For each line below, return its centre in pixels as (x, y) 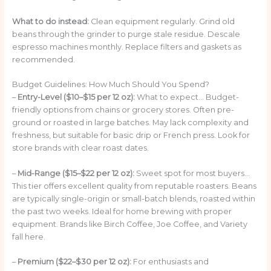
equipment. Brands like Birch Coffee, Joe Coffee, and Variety (129, 224)
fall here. (28, 237)
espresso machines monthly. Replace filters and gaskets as (126, 47)
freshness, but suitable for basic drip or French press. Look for (131, 135)
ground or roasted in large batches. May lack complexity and (130, 123)
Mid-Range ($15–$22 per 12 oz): (76, 173)
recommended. (43, 59)
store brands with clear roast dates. (80, 148)
